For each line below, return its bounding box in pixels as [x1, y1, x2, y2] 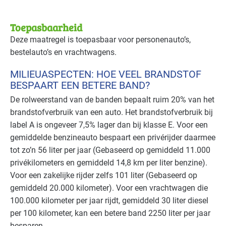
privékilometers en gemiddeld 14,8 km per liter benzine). [10, 158, 207, 168]
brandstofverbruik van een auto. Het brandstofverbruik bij [10, 107, 213, 118]
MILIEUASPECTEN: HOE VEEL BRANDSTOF [10, 68, 201, 81]
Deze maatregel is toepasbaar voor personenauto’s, [10, 35, 191, 45]
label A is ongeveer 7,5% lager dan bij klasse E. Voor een [10, 120, 208, 130]
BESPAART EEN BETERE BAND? [10, 79, 150, 92]
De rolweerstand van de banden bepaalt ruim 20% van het [10, 95, 214, 105]
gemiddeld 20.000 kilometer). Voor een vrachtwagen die [10, 183, 208, 193]
